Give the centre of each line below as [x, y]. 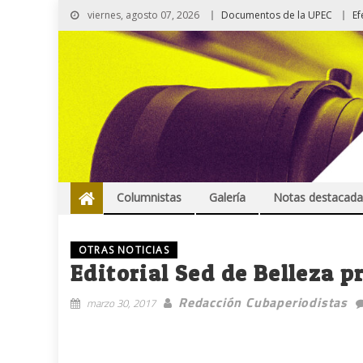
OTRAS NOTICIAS [124, 250]
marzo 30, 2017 [121, 303]
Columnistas [149, 198]
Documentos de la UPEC [277, 15]
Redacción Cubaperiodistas [263, 303]
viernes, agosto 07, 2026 [142, 15]
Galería [227, 198]
